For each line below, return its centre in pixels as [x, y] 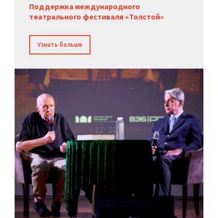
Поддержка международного [85, 7]
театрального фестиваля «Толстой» [97, 17]
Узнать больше [60, 45]
